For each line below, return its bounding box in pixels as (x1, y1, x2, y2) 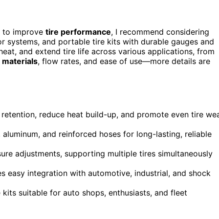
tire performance (45, 26, 111, 37)
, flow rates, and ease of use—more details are (38, 56, 210, 66)
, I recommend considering (111, 26, 209, 37)
